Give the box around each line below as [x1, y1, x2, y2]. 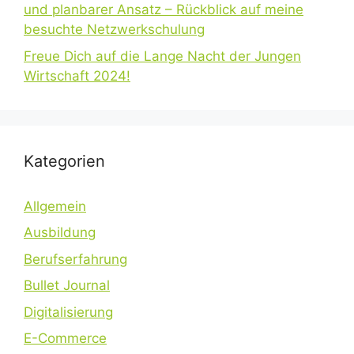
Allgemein [24, 198, 86, 214]
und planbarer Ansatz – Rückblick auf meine [24, 2, 303, 17]
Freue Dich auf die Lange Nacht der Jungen [24, 47, 301, 64]
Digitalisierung [24, 303, 113, 320]
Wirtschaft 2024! [24, 67, 130, 84]
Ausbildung [24, 224, 96, 240]
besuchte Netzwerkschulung [24, 21, 205, 37]
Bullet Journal [24, 277, 110, 293]
